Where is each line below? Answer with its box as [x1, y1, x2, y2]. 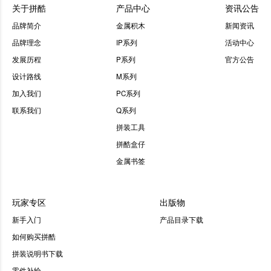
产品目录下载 [160, 214, 203, 224]
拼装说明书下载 [12, 248, 63, 258]
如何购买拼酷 [12, 231, 56, 241]
